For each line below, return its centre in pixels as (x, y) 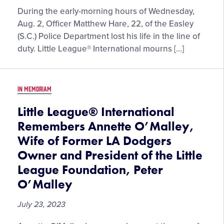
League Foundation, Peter (90, 170)
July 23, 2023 (41, 204)
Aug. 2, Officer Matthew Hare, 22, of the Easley (105, 24)
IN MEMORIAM (34, 88)
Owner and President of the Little (110, 155)
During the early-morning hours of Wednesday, (106, 11)
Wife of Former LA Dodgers (94, 141)
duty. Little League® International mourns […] (101, 49)
